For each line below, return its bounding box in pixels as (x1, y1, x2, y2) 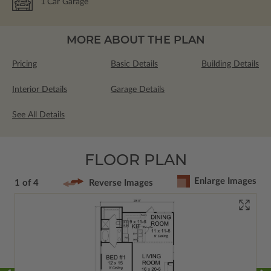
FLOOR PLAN (84, 150, 187, 169)
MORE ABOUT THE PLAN (66, 33, 205, 47)
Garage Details (111, 85, 165, 94)
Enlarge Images (194, 177, 256, 186)
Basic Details (111, 59, 158, 68)
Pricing (12, 59, 37, 68)
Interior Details (12, 85, 67, 94)
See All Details (12, 110, 65, 119)
